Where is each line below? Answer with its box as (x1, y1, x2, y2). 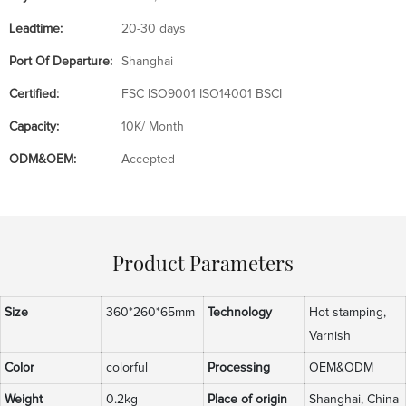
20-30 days (121, 23, 186, 35)
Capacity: (9, 121, 59, 133)
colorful (106, 362, 148, 375)
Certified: (9, 88, 59, 101)
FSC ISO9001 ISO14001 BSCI (121, 88, 282, 101)
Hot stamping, (309, 306, 386, 320)
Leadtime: (9, 23, 63, 35)
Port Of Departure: (9, 55, 112, 68)
